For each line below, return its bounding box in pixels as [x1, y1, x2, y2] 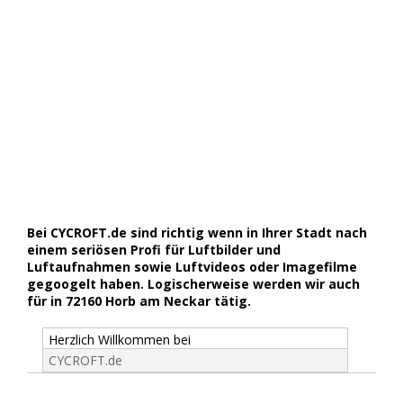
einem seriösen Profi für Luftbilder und [27, 240, 281, 258]
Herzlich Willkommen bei [48, 330, 191, 348]
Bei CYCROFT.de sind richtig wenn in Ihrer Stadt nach [27, 223, 367, 241]
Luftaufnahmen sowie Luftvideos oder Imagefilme [27, 257, 357, 275]
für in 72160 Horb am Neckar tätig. [27, 291, 251, 309]
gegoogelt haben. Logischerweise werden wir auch [27, 274, 360, 292]
